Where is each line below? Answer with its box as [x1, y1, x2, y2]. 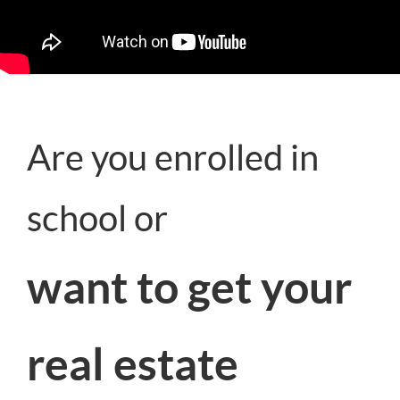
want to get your [27, 262, 352, 313]
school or [27, 198, 168, 239]
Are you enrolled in [27, 137, 319, 179]
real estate [27, 338, 238, 390]
